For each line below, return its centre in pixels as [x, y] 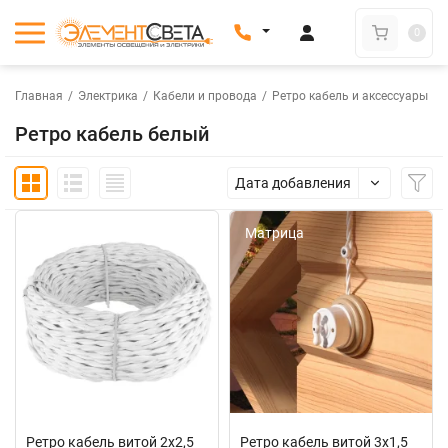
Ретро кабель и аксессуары [350, 96]
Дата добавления [293, 183]
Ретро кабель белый [112, 134]
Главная [39, 96]
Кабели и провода [205, 96]
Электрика [108, 96]
